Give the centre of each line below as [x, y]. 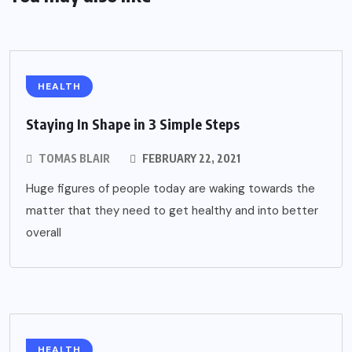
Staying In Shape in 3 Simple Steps [133, 123]
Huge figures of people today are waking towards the [170, 188]
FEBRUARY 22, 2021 [190, 158]
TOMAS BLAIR [74, 158]
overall [44, 232]
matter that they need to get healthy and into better [172, 210]
